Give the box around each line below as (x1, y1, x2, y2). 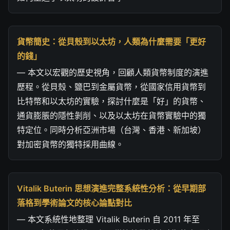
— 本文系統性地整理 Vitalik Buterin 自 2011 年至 (17, 214, 200, 224)
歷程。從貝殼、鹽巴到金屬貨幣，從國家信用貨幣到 (17, 81, 206, 92)
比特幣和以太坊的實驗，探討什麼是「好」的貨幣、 (17, 95, 206, 106)
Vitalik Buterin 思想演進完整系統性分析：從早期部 (17, 183, 206, 194)
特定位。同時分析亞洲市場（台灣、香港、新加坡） (17, 124, 206, 135)
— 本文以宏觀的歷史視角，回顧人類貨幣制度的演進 (17, 67, 208, 78)
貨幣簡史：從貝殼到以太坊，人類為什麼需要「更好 (17, 36, 206, 47)
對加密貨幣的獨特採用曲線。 (17, 139, 124, 149)
